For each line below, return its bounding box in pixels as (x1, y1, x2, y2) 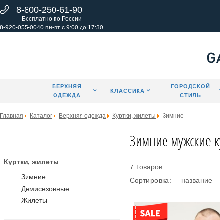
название (181, 176, 213, 184)
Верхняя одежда (59, 112, 106, 119)
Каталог (30, 112, 52, 119)
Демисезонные (21, 185, 69, 192)
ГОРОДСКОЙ (171, 83, 211, 89)
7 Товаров (129, 163, 162, 171)
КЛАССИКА (110, 88, 145, 94)
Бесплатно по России (22, 15, 82, 22)
